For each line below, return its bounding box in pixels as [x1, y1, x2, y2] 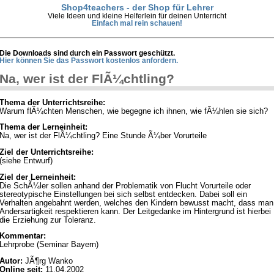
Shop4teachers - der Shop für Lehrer [61, 2, 213, 12]
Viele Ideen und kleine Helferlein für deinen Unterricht [48, 12, 226, 20]
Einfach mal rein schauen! [92, 19, 182, 27]
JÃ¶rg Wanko [23, 257, 73, 266]
